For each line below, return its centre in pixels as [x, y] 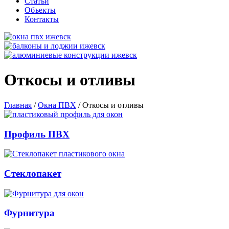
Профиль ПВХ [37, 134]
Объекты [40, 10]
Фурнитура [29, 213]
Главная [18, 105]
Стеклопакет [33, 174]
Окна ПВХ [57, 105]
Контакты [42, 19]
